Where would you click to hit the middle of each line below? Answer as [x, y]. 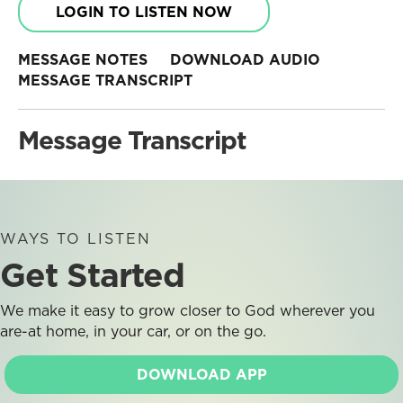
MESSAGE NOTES [83, 59]
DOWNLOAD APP [201, 374]
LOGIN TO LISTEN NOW [144, 12]
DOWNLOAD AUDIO [245, 59]
